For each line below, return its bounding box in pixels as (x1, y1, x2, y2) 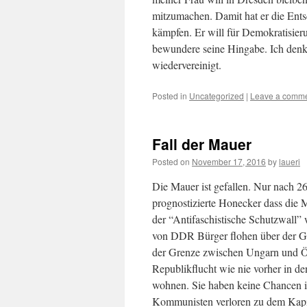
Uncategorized (189, 90, 244, 101)
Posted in (152, 90, 187, 101)
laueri (279, 156, 300, 167)
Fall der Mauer (152, 134, 251, 154)
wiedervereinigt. (152, 58, 221, 72)
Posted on (152, 156, 190, 167)
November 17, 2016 (192, 156, 266, 167)
